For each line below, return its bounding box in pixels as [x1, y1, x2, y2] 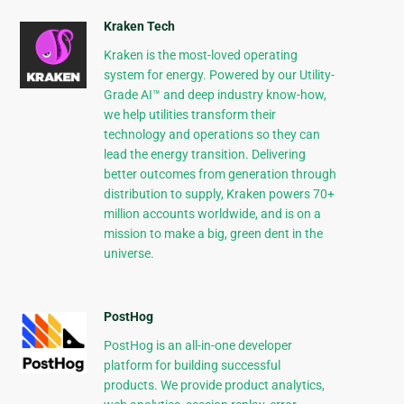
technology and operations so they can [103, 127, 320, 142]
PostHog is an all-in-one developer [103, 338, 292, 353]
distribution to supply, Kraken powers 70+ [103, 187, 335, 202]
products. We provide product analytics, [103, 378, 325, 393]
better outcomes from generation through [103, 167, 336, 182]
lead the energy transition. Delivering [103, 147, 306, 162]
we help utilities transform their [103, 107, 276, 123]
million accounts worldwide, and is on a [103, 207, 321, 222]
